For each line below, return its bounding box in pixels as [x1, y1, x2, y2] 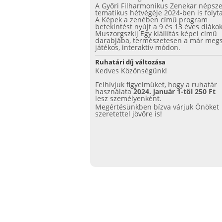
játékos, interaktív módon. [95, 43, 180, 52]
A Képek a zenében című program [95, 15, 208, 24]
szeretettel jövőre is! [95, 109, 162, 118]
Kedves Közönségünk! [95, 66, 167, 75]
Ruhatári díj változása [95, 57, 166, 66]
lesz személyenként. [95, 94, 164, 103]
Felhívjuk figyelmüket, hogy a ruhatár [95, 80, 217, 89]
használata [95, 87, 131, 96]
